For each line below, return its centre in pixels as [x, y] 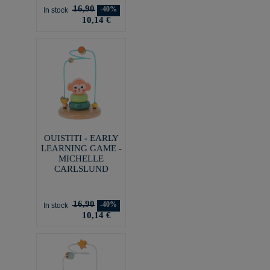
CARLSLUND [81, 168]
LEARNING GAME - [81, 148]
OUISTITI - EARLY [81, 138]
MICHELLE [81, 158]
